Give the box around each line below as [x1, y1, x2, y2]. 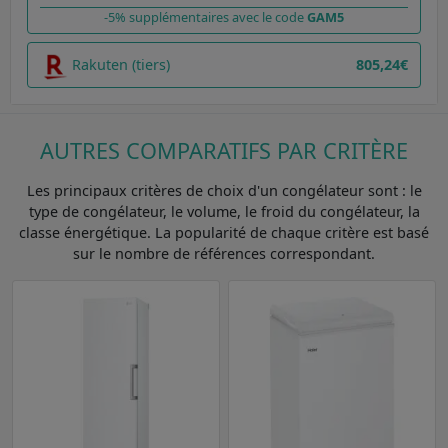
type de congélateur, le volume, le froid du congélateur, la [28, 201, 420, 221]
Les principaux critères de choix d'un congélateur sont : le [26, 180, 422, 200]
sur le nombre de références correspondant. [73, 243, 375, 263]
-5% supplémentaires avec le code [104, 7, 307, 26]
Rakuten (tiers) [72, 55, 170, 75]
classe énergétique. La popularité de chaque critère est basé [19, 222, 429, 242]
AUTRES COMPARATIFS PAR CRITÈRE [40, 135, 408, 165]
